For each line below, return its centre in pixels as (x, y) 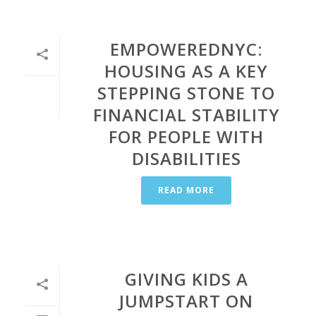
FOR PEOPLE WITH (186, 136)
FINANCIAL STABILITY (186, 115)
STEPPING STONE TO (186, 93)
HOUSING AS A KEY (186, 71)
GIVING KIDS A (186, 279)
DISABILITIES (186, 158)
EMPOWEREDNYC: (186, 49)
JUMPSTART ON (186, 301)
